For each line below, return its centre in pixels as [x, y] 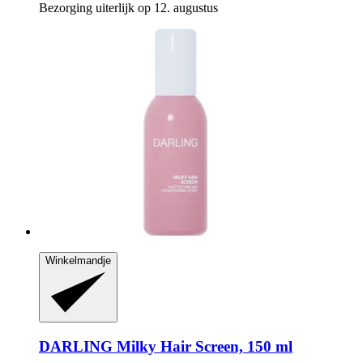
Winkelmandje [78, 261]
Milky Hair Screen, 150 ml [203, 347]
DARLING [76, 347]
